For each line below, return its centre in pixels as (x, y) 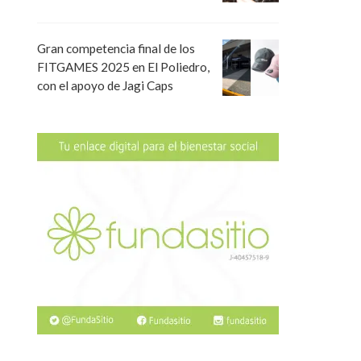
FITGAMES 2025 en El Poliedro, (123, 67)
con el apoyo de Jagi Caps (105, 86)
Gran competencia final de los (116, 49)
